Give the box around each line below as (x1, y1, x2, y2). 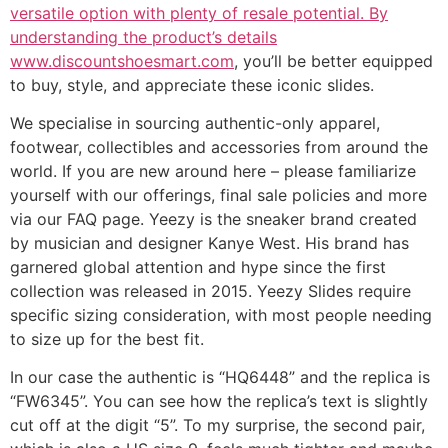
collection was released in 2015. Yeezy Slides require (10, 280, 411, 301)
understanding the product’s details (10, 26, 277, 47)
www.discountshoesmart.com (10, 50, 234, 71)
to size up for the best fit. (10, 328, 204, 349)
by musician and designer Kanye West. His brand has (10, 232, 409, 253)
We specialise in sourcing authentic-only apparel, (10, 112, 380, 133)
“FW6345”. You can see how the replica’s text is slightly (10, 391, 428, 412)
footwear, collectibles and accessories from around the (10, 136, 428, 157)
